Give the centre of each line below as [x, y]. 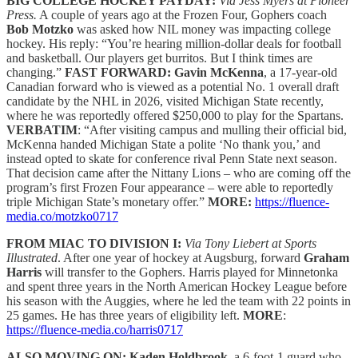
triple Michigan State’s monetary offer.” [107, 201]
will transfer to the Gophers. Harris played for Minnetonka [190, 272]
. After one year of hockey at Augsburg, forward [181, 257]
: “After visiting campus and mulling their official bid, [212, 129]
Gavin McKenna [219, 72]
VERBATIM [42, 129]
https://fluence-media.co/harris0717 [95, 329]
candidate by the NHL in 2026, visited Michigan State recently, [165, 101]
